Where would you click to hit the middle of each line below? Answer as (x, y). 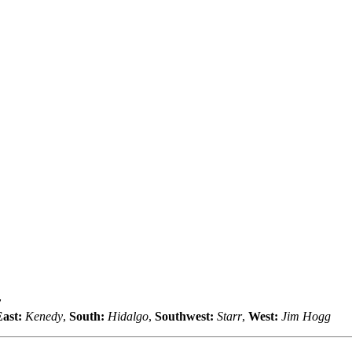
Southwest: (184, 316)
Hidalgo (128, 316)
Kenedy (44, 316)
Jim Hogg (306, 316)
